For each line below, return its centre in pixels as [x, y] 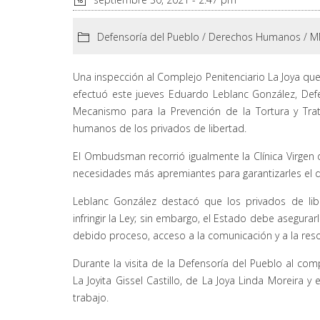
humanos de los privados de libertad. [160, 128]
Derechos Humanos [255, 36]
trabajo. [91, 297]
